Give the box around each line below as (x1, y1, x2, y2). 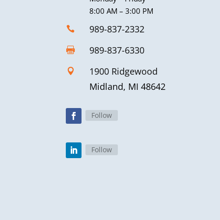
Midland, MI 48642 (89, 81, 165, 93)
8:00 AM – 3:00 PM (89, 6, 153, 16)
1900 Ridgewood (89, 65, 158, 78)
